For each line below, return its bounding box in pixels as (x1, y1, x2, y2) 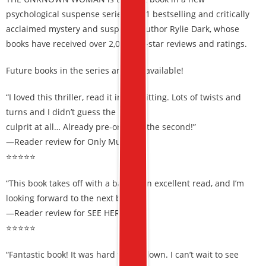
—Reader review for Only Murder (6, 136, 138, 147)
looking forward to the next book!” (6, 192, 140, 204)
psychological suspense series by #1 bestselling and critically (6, 8, 249, 20)
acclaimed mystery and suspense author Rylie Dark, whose (6, 23, 239, 34)
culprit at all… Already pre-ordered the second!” (6, 121, 196, 132)
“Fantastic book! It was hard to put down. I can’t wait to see (6, 249, 239, 260)
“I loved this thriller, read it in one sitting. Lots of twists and (6, 91, 241, 103)
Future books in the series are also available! (6, 65, 183, 76)
